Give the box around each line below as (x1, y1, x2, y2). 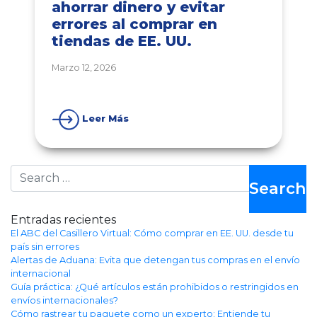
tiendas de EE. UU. (52, 33, 192, 50)
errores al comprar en (52, 16, 217, 33)
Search (10, 165, 43, 176)
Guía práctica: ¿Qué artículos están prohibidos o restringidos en (11, 282, 299, 293)
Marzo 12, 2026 (52, 62, 116, 74)
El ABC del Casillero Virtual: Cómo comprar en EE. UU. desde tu (11, 228, 294, 239)
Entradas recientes (11, 213, 116, 227)
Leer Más (82, 113, 129, 125)
